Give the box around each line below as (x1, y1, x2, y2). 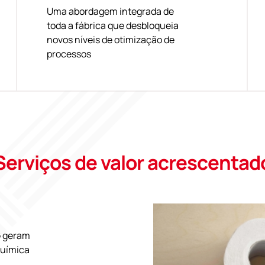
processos (46, 47, 91, 60)
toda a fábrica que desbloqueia (46, 18, 179, 32)
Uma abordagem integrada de (46, 4, 174, 18)
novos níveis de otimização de (46, 33, 174, 46)
